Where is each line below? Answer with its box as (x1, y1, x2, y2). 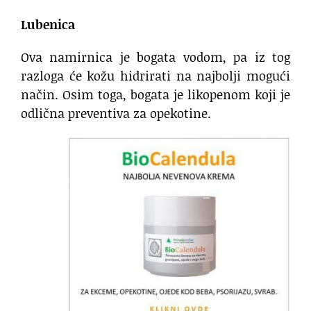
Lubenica (21, 15, 75, 34)
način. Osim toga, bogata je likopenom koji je (21, 85, 290, 104)
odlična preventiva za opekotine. (21, 104, 211, 123)
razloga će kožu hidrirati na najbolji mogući (21, 67, 290, 85)
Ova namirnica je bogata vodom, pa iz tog (21, 48, 290, 67)
